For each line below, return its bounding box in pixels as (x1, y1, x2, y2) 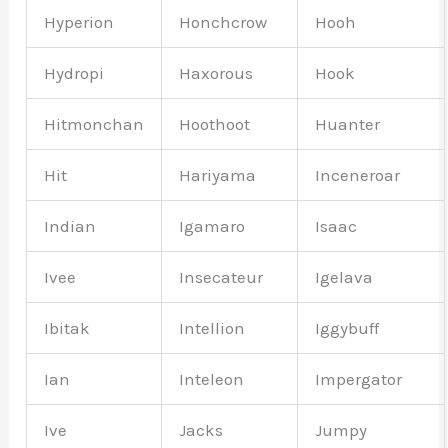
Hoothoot (179, 114, 251, 135)
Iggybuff (315, 318, 380, 339)
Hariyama (179, 165, 257, 186)
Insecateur (179, 267, 264, 288)
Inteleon (179, 369, 245, 390)
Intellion (179, 318, 246, 339)
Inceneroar (315, 165, 401, 186)
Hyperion (44, 12, 115, 33)
